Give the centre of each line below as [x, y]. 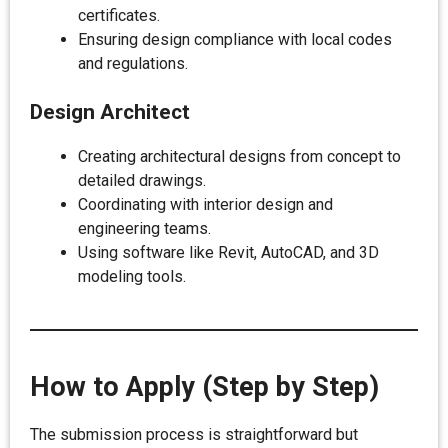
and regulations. [133, 63]
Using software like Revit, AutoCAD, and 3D [228, 252]
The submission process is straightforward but [194, 434]
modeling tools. [132, 276]
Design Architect [110, 112]
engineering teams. [144, 228]
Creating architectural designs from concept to [239, 156]
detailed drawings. [142, 180]
